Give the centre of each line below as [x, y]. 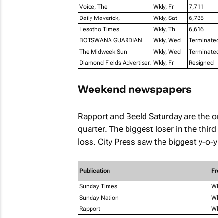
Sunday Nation [99, 197]
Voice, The [93, 7]
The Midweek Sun [103, 52]
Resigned [201, 63]
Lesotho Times [99, 29]
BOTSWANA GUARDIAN [110, 40]
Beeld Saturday [154, 116]
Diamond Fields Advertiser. [115, 63]
